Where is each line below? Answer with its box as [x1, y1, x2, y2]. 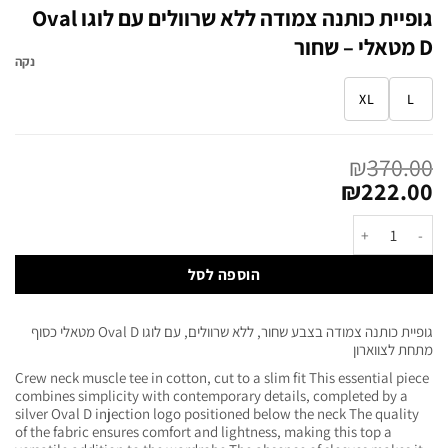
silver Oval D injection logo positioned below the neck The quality [15, 404, 419, 424]
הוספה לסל [187, 264, 261, 285]
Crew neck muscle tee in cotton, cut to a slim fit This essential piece [15, 368, 429, 388]
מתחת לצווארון [353, 340, 433, 360]
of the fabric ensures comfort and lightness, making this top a [15, 422, 392, 442]
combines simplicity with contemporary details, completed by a [15, 386, 408, 406]
